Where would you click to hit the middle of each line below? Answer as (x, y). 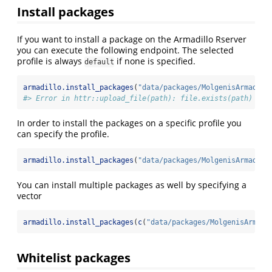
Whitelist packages (74, 257)
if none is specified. (155, 61)
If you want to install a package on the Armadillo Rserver (132, 39)
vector (29, 195)
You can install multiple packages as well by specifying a (132, 185)
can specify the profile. (63, 134)
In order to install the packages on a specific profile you (129, 123)
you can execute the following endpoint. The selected (125, 50)
